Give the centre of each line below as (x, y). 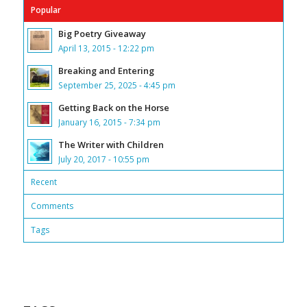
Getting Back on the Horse (113, 108)
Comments (52, 206)
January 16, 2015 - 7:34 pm (109, 122)
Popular (46, 10)
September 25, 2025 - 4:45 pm (116, 85)
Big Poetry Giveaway (102, 34)
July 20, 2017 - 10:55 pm (103, 159)
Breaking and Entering (106, 71)
